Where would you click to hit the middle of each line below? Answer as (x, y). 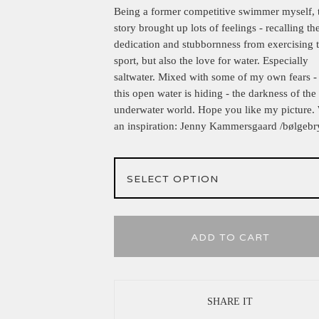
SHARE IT (230, 301)
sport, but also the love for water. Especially (211, 61)
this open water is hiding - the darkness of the (215, 93)
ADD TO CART (230, 237)
